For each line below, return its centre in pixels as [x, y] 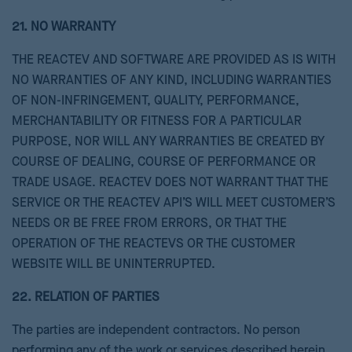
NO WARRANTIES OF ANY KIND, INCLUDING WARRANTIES [172, 81]
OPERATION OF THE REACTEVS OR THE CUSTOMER [154, 244]
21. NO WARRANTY [64, 27]
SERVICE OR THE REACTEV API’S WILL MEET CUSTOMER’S [174, 203]
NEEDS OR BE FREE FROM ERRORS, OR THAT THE [149, 224]
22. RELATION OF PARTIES [86, 298]
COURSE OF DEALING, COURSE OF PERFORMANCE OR [164, 163]
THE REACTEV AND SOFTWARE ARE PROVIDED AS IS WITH [174, 60]
